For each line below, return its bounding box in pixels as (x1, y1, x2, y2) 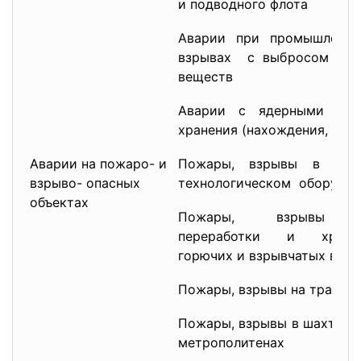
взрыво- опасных (30, 175, 140, 191)
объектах (30, 194, 89, 210)
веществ (178, 68, 233, 85)
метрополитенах (178, 334, 284, 351)
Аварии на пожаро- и (30, 156, 167, 172)
